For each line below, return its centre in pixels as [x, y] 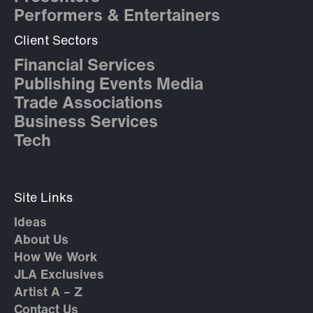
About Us [41, 241]
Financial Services [85, 67]
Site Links [43, 199]
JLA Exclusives [59, 276]
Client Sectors [56, 42]
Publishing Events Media [109, 86]
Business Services [86, 123]
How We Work [56, 259]
